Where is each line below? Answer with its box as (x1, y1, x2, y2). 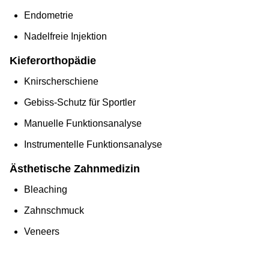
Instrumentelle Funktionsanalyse (24, 139, 162, 150)
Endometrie (24, 10, 73, 21)
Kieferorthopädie (10, 55, 96, 67)
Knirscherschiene (24, 76, 98, 87)
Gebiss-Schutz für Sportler (24, 97, 136, 108)
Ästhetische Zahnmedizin (10, 163, 140, 175)
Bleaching (24, 184, 67, 195)
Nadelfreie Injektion (24, 31, 107, 42)
